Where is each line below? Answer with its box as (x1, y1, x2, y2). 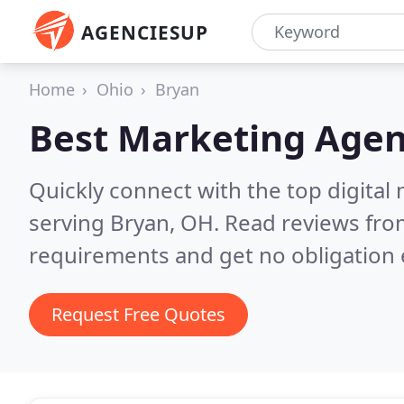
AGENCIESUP (81, 20, 208, 45)
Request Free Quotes (51, 302, 225, 326)
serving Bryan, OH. (29, 207, 225, 237)
